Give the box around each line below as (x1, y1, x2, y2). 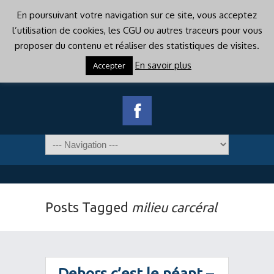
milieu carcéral (131, 200, 217, 215)
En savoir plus (135, 59, 191, 71)
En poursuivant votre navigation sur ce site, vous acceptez (17, 9, 257, 21)
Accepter (93, 61, 125, 70)
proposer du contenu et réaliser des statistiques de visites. (15, 40, 259, 51)
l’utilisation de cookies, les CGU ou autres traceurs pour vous (12, 24, 262, 36)
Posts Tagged (45, 200, 131, 215)
